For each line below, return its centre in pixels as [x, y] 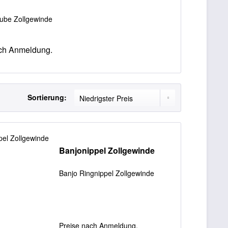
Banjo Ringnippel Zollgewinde [107, 173]
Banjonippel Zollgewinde [107, 151]
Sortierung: [47, 97]
